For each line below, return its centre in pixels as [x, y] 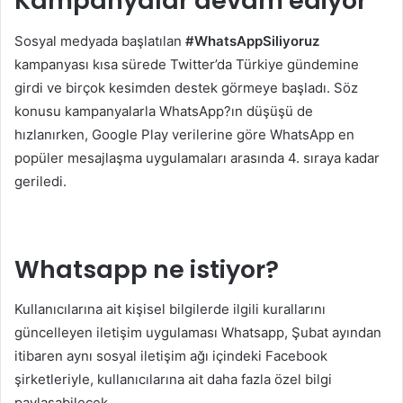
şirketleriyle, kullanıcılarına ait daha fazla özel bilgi [173, 379]
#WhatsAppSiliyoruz [252, 40]
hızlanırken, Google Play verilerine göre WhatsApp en [184, 134]
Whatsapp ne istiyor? [147, 269]
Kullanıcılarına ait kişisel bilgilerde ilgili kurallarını [170, 309]
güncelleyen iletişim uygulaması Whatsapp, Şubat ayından [198, 332]
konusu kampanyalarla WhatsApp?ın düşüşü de [164, 111]
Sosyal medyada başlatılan [100, 40]
